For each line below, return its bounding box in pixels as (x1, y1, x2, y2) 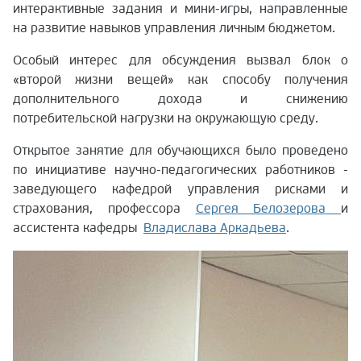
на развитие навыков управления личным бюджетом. (13, 19, 335, 36)
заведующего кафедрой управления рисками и (13, 180, 348, 197)
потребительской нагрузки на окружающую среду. (13, 110, 318, 127)
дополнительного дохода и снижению (13, 90, 348, 107)
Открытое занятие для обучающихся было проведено (13, 142, 348, 159)
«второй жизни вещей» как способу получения (13, 71, 348, 88)
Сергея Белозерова (195, 200, 326, 217)
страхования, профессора (13, 200, 180, 217)
